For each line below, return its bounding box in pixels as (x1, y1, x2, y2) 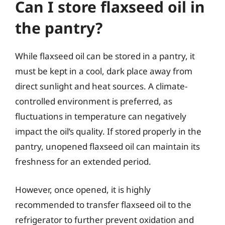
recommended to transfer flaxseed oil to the (15, 198, 191, 210)
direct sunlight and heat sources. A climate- (15, 80, 187, 92)
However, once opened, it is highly (15, 183, 151, 195)
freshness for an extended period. (15, 156, 151, 167)
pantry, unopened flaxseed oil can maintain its (15, 141, 200, 152)
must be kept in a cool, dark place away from (15, 65, 192, 77)
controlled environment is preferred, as (15, 95, 172, 107)
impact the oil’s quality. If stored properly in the (15, 126, 201, 137)
